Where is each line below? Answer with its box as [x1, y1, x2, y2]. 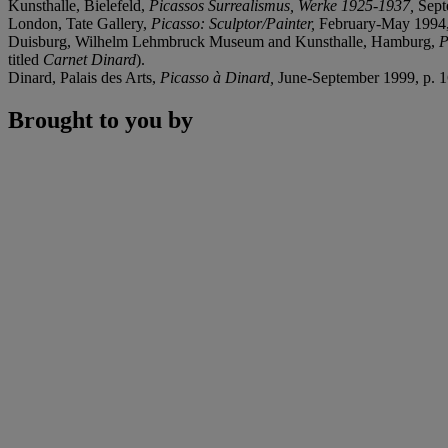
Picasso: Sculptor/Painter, [151, 14, 319, 32]
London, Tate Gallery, [8, 14, 151, 32]
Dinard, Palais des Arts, [8, 68, 160, 86]
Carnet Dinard [43, 50, 136, 68]
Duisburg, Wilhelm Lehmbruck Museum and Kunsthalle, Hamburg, [8, 32, 439, 50]
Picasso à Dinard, [160, 68, 278, 86]
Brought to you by [8, 106, 193, 133]
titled [8, 50, 43, 68]
